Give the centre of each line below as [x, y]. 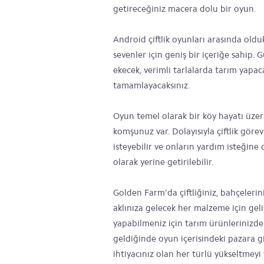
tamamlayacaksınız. [152, 85]
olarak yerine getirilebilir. [164, 162]
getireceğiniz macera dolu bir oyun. [185, 9]
